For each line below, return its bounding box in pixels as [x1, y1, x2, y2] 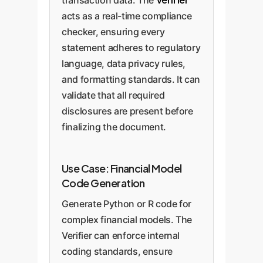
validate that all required [62, 89, 165, 101]
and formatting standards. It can [62, 73, 201, 85]
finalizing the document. [62, 120, 166, 133]
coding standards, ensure [62, 245, 173, 257]
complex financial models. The [62, 213, 193, 225]
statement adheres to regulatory [62, 41, 201, 53]
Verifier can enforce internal [62, 229, 180, 241]
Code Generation [62, 176, 145, 190]
